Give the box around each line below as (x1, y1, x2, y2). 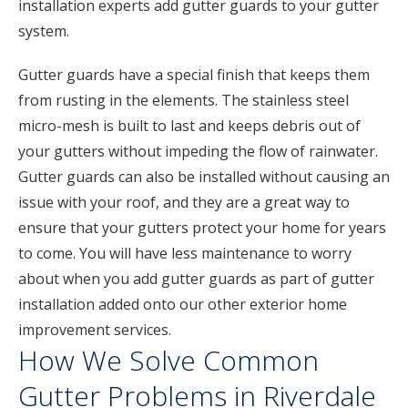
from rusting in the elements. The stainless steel (18, 90, 349, 110)
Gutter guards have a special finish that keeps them (18, 65, 370, 85)
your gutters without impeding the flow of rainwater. (18, 141, 378, 161)
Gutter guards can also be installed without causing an (18, 167, 390, 187)
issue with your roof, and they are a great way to (18, 192, 350, 212)
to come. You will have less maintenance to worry (18, 243, 352, 263)
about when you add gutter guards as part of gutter (18, 269, 374, 289)
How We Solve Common (18, 342, 319, 379)
